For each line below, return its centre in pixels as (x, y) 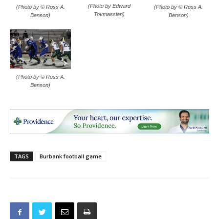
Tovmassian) (109, 14)
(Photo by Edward (109, 6)
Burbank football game (71, 156)
